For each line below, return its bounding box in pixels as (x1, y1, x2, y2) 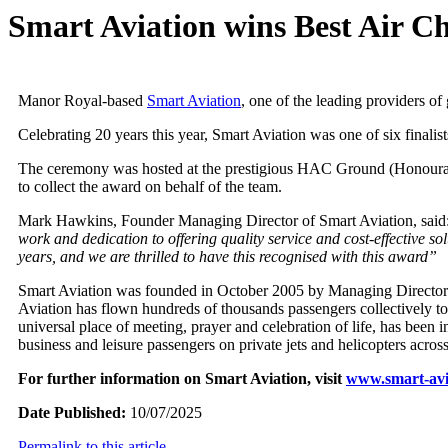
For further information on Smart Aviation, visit (18, 370, 346, 388)
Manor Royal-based (18, 92, 147, 110)
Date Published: (18, 404, 126, 422)
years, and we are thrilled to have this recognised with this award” (18, 248, 437, 266)
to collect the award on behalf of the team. (18, 178, 282, 196)
